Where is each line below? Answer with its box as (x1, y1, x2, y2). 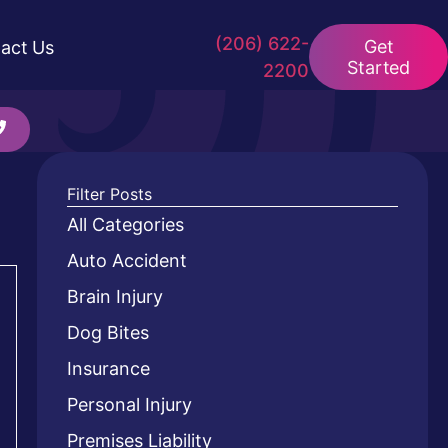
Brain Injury (66, 286, 163, 307)
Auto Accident (66, 250, 187, 271)
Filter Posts (66, 183, 152, 204)
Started (347, 56, 411, 78)
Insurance (66, 358, 150, 379)
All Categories (66, 214, 184, 235)
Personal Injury (66, 394, 192, 415)
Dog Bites (66, 322, 149, 343)
